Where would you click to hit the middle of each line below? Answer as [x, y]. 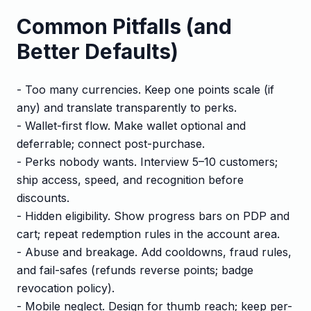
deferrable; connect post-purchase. [111, 143]
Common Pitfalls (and [124, 26]
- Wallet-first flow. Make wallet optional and [131, 125]
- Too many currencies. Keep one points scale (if [145, 89]
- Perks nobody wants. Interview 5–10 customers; [147, 161]
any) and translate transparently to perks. [127, 107]
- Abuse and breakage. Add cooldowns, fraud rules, [154, 252]
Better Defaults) [98, 51]
